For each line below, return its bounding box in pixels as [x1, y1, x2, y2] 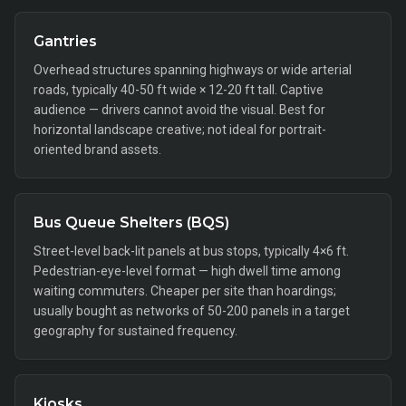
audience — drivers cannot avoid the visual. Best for [34, 102, 325, 117]
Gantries [34, 33, 97, 50]
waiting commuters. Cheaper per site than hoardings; [34, 284, 336, 298]
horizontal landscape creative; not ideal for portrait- [34, 122, 326, 137]
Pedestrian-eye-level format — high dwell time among [34, 264, 341, 278]
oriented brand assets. [34, 142, 161, 157]
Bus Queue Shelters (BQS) [34, 214, 229, 231]
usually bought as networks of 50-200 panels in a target [34, 304, 350, 318]
